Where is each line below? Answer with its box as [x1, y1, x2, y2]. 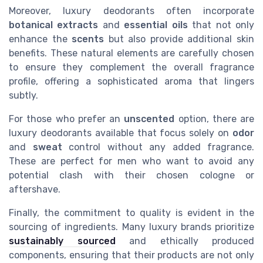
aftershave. [9, 184, 60, 195]
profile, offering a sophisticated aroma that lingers [9, 76, 254, 87]
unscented [124, 113, 175, 125]
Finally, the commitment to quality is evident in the [9, 207, 254, 219]
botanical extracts [9, 19, 99, 31]
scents [72, 33, 104, 45]
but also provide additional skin [104, 33, 255, 45]
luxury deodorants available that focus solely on [9, 127, 232, 139]
